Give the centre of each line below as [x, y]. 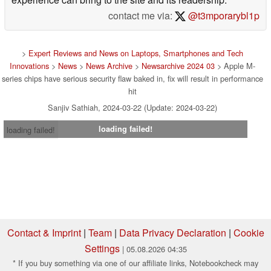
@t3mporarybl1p [223, 15]
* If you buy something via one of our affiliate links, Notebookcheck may [135, 263]
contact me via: [142, 15]
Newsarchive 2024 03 [178, 65]
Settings [102, 248]
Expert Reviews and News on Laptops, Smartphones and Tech [136, 53]
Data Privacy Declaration [172, 232]
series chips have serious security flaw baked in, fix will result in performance [132, 78]
